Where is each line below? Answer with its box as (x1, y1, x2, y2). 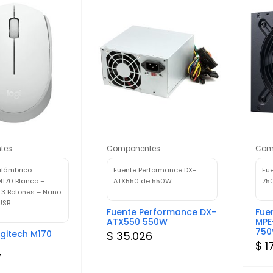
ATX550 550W (107, 215, 168, 228)
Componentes (107, 143, 161, 154)
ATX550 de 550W (113, 175, 172, 186)
